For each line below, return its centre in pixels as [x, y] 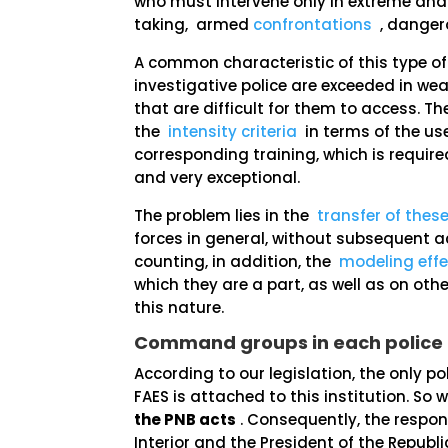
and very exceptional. [217, 177]
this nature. [179, 307]
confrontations [313, 24]
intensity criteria [233, 131]
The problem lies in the [226, 215]
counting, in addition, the [237, 261]
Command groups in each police [289, 342]
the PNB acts [185, 419]
